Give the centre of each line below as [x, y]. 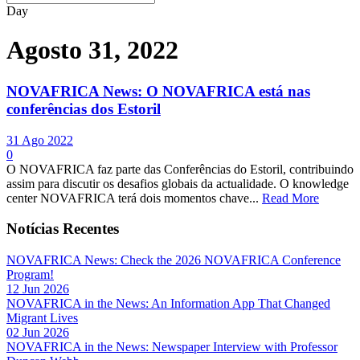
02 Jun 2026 [38, 333]
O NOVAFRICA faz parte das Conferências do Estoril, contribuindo [180, 169]
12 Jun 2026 [38, 289]
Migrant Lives [42, 318]
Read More [290, 198]
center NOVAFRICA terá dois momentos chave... [134, 198]
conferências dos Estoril [84, 108]
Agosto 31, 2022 [92, 50]
